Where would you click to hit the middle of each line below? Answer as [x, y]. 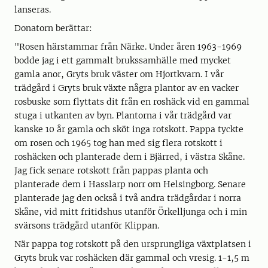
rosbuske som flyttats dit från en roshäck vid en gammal [132, 102]
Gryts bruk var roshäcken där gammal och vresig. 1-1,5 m [132, 258]
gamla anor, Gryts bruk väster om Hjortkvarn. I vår [119, 74]
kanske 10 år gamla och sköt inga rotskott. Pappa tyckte [129, 130]
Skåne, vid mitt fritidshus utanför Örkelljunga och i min [131, 212]
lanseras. [34, 10]
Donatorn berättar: [53, 28]
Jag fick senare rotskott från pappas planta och [111, 171]
